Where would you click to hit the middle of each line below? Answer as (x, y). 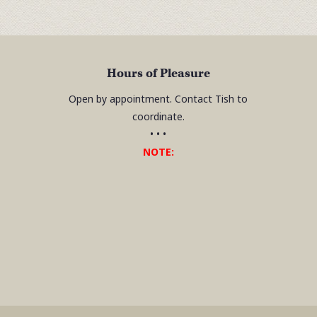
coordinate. (158, 116)
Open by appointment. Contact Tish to (158, 99)
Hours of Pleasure (158, 73)
